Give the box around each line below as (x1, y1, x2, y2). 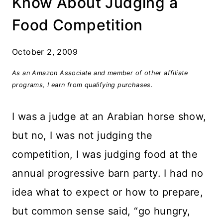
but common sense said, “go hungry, (12, 205, 191, 217)
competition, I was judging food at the (12, 148, 198, 160)
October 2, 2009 (12, 47, 78, 57)
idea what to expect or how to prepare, (12, 186, 204, 198)
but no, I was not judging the (12, 129, 153, 141)
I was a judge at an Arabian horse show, (12, 111, 207, 122)
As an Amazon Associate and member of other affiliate (12, 69, 188, 77)
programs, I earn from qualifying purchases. (12, 81, 153, 89)
